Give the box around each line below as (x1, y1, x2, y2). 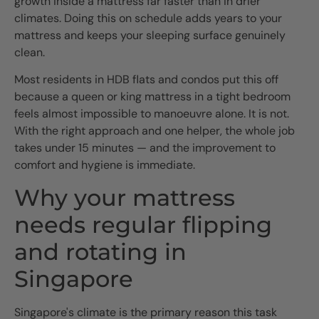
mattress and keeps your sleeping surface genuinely (14, 28, 286, 43)
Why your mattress (14, 183, 235, 211)
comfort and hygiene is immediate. (14, 157, 195, 173)
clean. (14, 45, 45, 60)
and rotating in (14, 237, 187, 266)
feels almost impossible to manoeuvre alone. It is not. (14, 106, 289, 122)
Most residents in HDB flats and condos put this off (14, 72, 278, 88)
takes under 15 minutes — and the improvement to (14, 140, 276, 156)
